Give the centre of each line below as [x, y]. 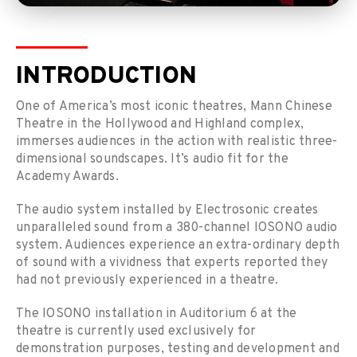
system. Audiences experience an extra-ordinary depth [178, 246]
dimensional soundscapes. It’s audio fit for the [152, 160]
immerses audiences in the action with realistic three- [177, 142]
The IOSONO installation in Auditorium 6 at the [157, 314]
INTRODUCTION [106, 77]
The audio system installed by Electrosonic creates [167, 211]
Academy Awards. [67, 177]
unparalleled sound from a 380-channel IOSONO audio [177, 228]
